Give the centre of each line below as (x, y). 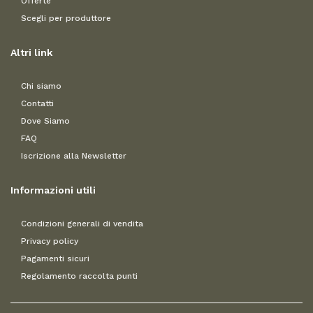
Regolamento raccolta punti (79, 276)
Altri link (31, 53)
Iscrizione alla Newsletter (74, 156)
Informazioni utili (53, 190)
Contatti (37, 104)
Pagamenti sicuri (55, 259)
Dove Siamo (45, 121)
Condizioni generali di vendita (82, 224)
